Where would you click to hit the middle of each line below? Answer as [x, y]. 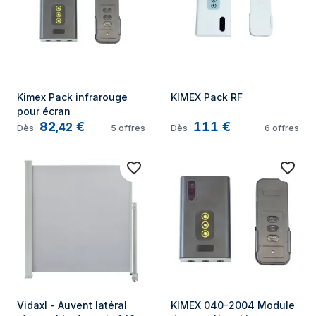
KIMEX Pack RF [207, 97]
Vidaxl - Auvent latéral [72, 305]
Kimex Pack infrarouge [72, 97]
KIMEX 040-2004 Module [233, 305]
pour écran [44, 111]
